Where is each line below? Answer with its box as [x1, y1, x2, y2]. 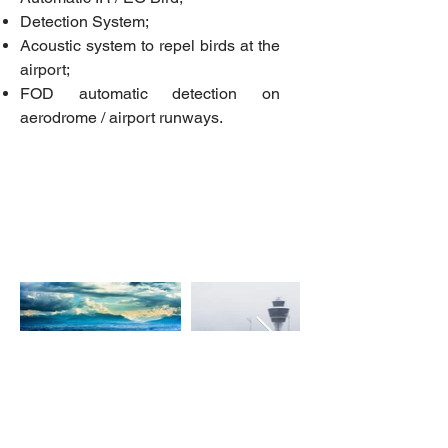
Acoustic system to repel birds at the [20, 36, 280, 55]
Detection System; [20, 12, 149, 31]
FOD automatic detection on [20, 84, 280, 103]
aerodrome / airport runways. [20, 108, 223, 127]
